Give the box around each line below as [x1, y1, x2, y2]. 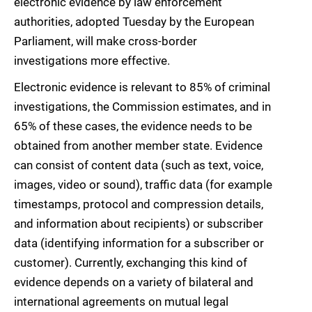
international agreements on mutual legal [14, 295, 228, 309]
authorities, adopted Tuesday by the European [14, 15, 254, 29]
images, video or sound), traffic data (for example [14, 178, 272, 192]
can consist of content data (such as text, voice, [14, 158, 263, 173]
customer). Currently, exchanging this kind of [14, 256, 247, 270]
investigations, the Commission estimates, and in [14, 100, 271, 114]
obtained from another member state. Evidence [14, 139, 263, 153]
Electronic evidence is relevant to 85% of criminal [14, 80, 270, 95]
